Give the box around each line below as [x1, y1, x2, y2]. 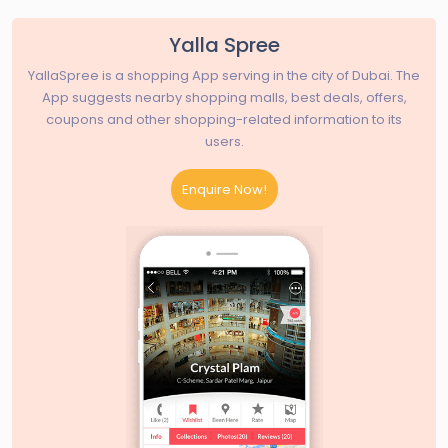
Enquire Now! [181, 179, 267, 199]
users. [204, 131, 244, 151]
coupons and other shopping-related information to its [46, 109, 402, 129]
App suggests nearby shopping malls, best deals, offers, [41, 87, 407, 107]
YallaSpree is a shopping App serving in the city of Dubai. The [28, 65, 420, 85]
